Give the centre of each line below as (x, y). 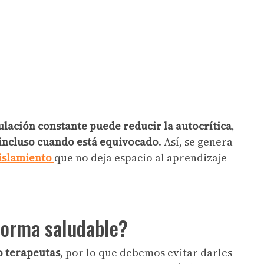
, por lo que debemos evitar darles (146, 252)
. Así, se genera (196, 141)
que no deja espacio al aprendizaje (141, 157)
